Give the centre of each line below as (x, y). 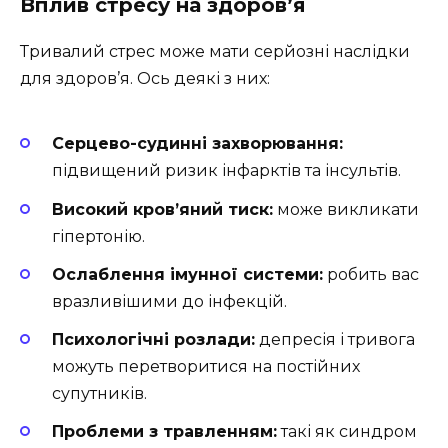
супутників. (99, 393)
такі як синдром (347, 432)
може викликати (346, 209)
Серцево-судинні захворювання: (197, 144)
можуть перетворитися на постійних (206, 366)
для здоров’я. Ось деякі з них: (145, 78)
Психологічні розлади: (153, 339)
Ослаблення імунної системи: (187, 274)
